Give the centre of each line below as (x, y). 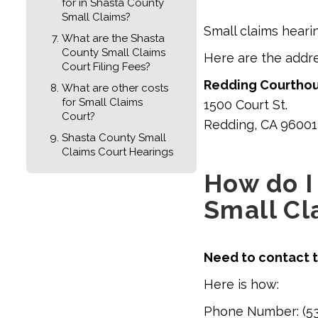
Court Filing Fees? (106, 66)
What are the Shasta (113, 38)
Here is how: (245, 284)
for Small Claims (102, 102)
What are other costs (115, 88)
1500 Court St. (246, 104)
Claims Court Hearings (117, 152)
